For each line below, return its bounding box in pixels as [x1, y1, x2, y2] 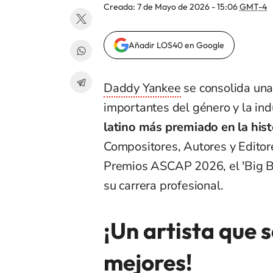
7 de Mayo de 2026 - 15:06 [137, 1, 239, 13]
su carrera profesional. [104, 177, 224, 194]
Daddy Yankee [104, 80, 181, 97]
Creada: [104, 1, 137, 13]
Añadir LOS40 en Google [129, 40, 224, 51]
